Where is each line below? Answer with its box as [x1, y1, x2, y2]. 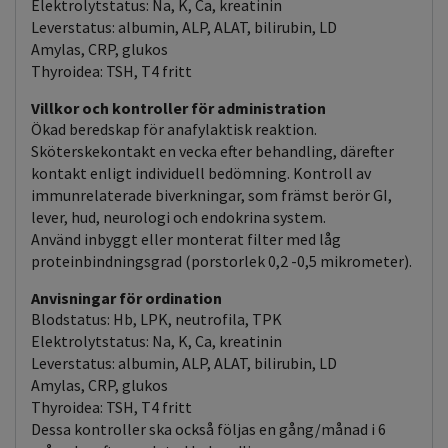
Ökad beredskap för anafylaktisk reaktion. [31, 119, 317, 139]
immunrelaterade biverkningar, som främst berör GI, [31, 185, 392, 205]
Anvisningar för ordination [31, 288, 222, 308]
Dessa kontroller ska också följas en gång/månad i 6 [31, 419, 386, 439]
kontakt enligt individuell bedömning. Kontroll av [31, 163, 371, 183]
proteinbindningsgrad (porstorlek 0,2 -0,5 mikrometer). [31, 251, 412, 271]
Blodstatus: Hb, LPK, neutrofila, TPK [31, 309, 282, 329]
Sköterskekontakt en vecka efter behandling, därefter [31, 141, 394, 161]
